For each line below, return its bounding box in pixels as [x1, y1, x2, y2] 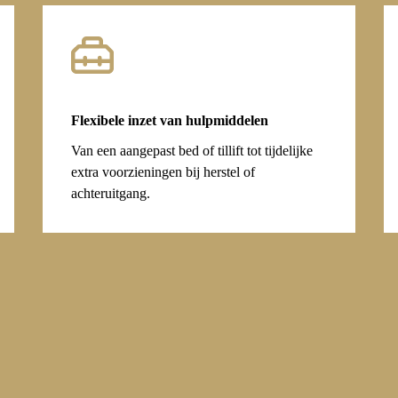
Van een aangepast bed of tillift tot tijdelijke [71, 143, 313, 159]
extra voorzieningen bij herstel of [71, 164, 255, 180]
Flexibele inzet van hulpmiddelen [71, 113, 268, 129]
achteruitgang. [71, 186, 150, 202]
